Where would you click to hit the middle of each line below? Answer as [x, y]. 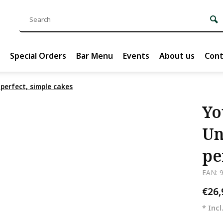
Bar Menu [95, 56]
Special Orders [38, 56]
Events [136, 56]
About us [177, 56]
